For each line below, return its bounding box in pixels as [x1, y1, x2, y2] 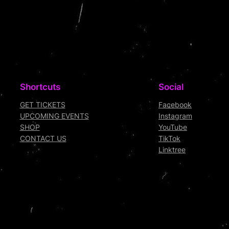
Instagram [158, 111, 192, 121]
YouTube [158, 123, 187, 132]
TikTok [158, 134, 180, 143]
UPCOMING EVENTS [19, 111, 89, 121]
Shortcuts [19, 82, 60, 93]
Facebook [158, 100, 192, 109]
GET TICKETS [19, 100, 65, 109]
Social [158, 82, 184, 93]
